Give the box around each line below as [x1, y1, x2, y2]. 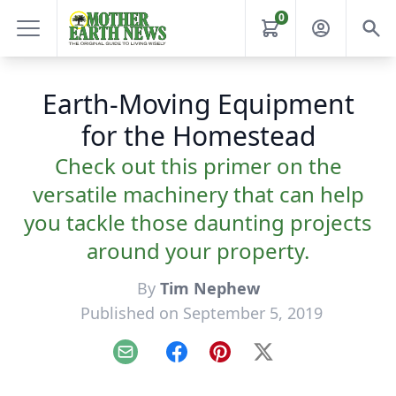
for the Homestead [80, 118, 316, 154]
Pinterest [218, 351, 279, 371]
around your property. [87, 236, 309, 265]
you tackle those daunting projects [24, 208, 372, 237]
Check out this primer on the [54, 151, 342, 180]
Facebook [175, 351, 240, 371]
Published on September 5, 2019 [80, 302, 323, 324]
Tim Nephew [159, 278, 260, 299]
